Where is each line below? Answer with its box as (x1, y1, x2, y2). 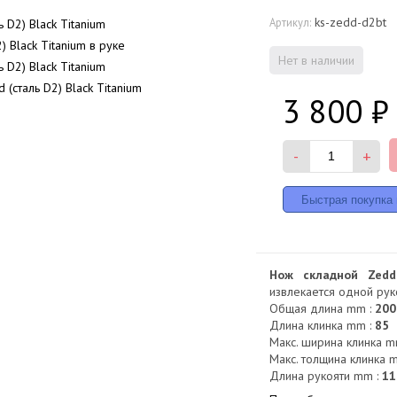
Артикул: (269, 14, 312, 29)
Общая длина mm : (269, 300, 372, 316)
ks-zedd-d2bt (315, 13, 387, 30)
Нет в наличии (278, 51, 355, 68)
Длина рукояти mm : (269, 367, 379, 384)
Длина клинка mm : (269, 316, 372, 333)
